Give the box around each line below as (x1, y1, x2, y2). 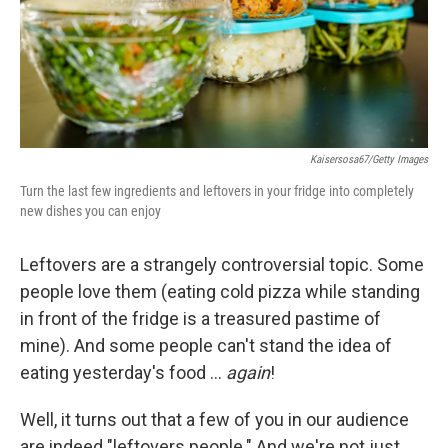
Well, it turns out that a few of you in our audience (20, 409, 409, 430)
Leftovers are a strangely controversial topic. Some (20, 254, 424, 275)
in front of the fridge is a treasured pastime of (20, 308, 381, 329)
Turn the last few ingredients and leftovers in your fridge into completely (20, 183, 414, 199)
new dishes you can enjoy (20, 203, 161, 219)
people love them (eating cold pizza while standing (20, 281, 420, 302)
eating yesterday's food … (20, 362, 226, 383)
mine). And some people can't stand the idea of (20, 335, 392, 356)
